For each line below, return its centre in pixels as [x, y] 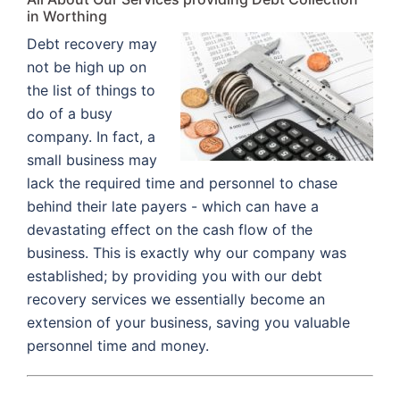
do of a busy [70, 113]
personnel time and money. [118, 345]
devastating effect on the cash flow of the [170, 229]
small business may [92, 159]
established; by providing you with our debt [175, 275]
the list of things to [91, 90]
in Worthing [67, 16]
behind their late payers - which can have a [173, 206]
